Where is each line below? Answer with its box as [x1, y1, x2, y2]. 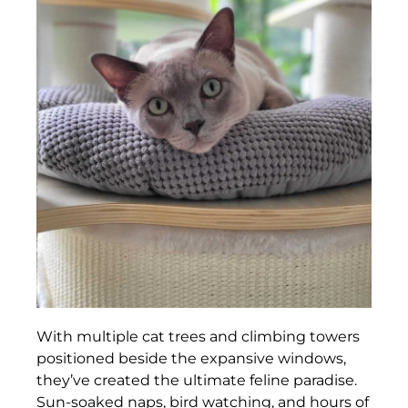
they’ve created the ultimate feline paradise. [36, 371, 357, 389]
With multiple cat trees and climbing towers [36, 327, 360, 345]
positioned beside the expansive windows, [36, 349, 346, 367]
